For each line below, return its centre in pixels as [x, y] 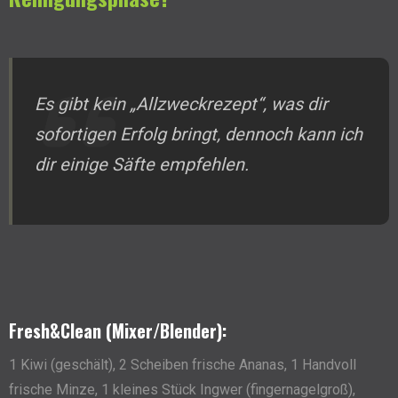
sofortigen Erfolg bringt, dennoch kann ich [199, 135]
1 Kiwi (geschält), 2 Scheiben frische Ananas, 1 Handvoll [183, 365]
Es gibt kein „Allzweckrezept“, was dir [181, 104]
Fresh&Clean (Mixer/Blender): [118, 331]
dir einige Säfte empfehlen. [142, 165]
